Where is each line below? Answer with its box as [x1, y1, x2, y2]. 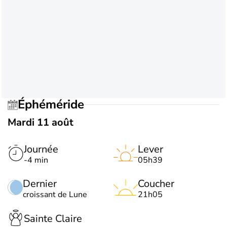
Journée [24, 142, 58, 156]
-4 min [24, 154, 48, 166]
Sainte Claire [24, 212, 82, 226]
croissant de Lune [23, 188, 87, 200]
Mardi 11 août [8, 115, 73, 129]
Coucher [138, 176, 174, 191]
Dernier [23, 176, 57, 191]
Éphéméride [25, 96, 84, 113]
